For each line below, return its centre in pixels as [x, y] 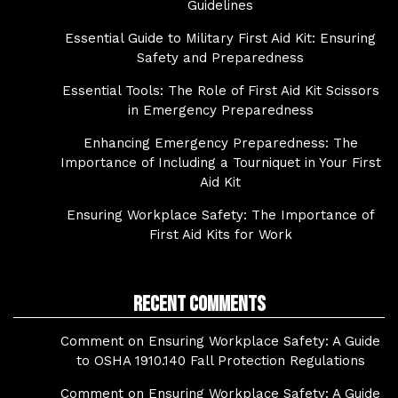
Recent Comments [199, 304]
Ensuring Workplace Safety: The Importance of [220, 215]
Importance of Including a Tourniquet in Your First [220, 163]
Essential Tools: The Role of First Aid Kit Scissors [220, 91]
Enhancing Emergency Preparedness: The [220, 143]
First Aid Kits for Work [220, 235]
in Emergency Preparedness [220, 110]
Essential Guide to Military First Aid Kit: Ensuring [220, 38]
